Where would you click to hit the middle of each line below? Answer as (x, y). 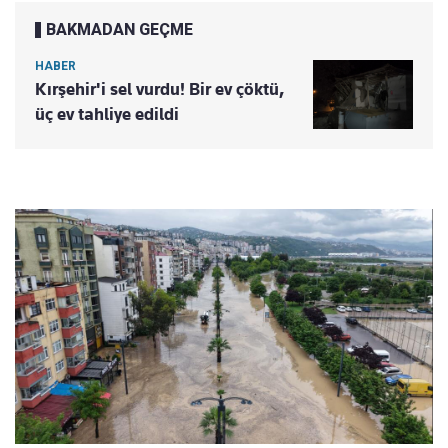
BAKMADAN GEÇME (119, 30)
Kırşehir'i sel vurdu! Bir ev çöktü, (160, 89)
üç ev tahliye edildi (107, 114)
